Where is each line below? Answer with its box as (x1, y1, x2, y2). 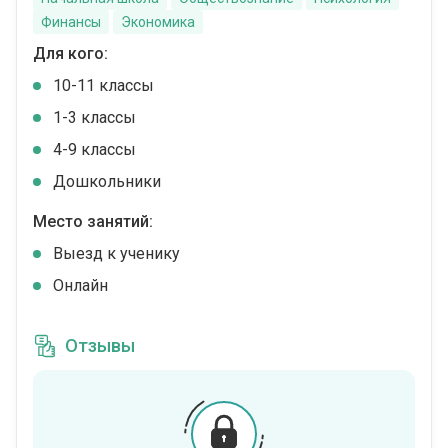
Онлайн (53, 276, 108, 295)
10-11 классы (53, 76, 154, 95)
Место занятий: (33, 212, 153, 231)
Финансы (41, 14, 101, 30)
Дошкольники (53, 172, 161, 191)
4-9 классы (53, 140, 136, 159)
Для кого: (33, 44, 108, 63)
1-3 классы (53, 108, 136, 127)
